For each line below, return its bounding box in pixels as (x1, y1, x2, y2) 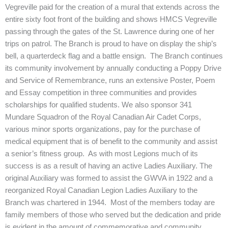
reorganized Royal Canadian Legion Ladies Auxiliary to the (5, 186, 197, 194)
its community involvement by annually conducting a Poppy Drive (5, 64, 221, 72)
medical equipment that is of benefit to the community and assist (5, 137, 217, 146)
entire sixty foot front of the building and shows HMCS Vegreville (5, 15, 217, 23)
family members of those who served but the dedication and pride (5, 211, 221, 219)
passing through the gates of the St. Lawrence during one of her (5, 27, 214, 36)
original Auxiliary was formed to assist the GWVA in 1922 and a (5, 174, 213, 182)
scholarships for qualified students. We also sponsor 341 (5, 101, 192, 109)
